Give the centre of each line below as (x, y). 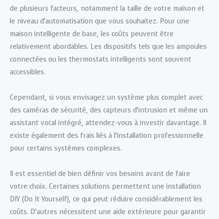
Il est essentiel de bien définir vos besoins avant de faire (100, 174)
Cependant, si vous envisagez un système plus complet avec (106, 97)
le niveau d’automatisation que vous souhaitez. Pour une (99, 21)
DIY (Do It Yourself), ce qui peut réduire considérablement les (106, 199)
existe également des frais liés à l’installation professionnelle (107, 135)
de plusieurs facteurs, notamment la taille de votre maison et (107, 8)
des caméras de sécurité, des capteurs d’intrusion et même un (109, 110)
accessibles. (28, 72)
